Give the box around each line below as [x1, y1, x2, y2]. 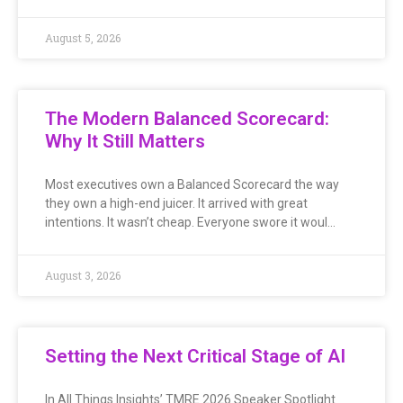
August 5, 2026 [45, 30, 121, 45]
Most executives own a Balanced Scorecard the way [45, 176, 339, 192]
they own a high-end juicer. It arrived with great [45, 195, 308, 210]
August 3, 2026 [45, 267, 121, 282]
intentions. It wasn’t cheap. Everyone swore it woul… [45, 214, 336, 229]
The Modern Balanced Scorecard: [45, 107, 329, 130]
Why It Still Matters [45, 130, 205, 152]
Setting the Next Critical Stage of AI [45, 345, 345, 367]
